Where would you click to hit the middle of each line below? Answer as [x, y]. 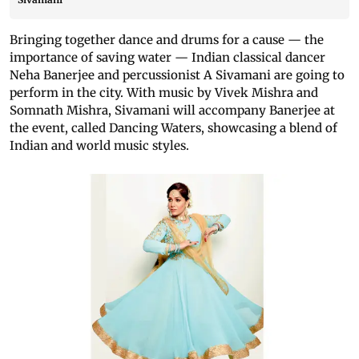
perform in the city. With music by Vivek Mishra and [164, 92]
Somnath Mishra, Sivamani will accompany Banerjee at [172, 110]
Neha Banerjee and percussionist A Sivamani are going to [177, 75]
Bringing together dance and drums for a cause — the [167, 39]
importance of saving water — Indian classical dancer [167, 57]
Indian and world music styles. [99, 145]
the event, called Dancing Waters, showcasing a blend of [173, 127]
